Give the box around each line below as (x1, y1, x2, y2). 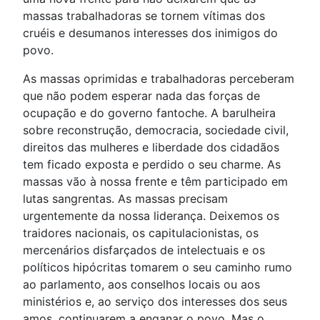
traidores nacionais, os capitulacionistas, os (23, 226, 259, 240)
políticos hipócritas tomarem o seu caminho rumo (23, 260, 292, 274)
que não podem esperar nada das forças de (23, 89, 260, 103)
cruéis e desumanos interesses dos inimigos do (23, 26, 278, 40)
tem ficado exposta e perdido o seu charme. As (23, 157, 281, 171)
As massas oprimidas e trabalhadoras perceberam (23, 71, 294, 86)
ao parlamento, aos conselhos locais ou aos (23, 277, 260, 291)
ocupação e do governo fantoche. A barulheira (23, 106, 276, 120)
